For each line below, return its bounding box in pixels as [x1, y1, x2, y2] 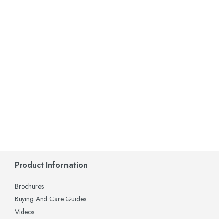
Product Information [15, 159, 88, 171]
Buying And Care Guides [15, 194, 86, 204]
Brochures [15, 181, 44, 191]
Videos [15, 207, 34, 217]
